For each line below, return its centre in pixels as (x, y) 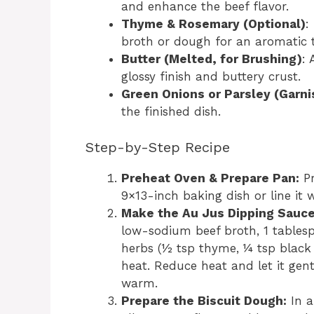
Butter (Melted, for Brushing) (212, 59)
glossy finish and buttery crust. (211, 76)
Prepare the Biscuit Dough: (204, 300)
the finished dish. (171, 111)
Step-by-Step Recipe (158, 147)
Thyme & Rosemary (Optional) (213, 24)
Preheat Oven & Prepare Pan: (210, 178)
